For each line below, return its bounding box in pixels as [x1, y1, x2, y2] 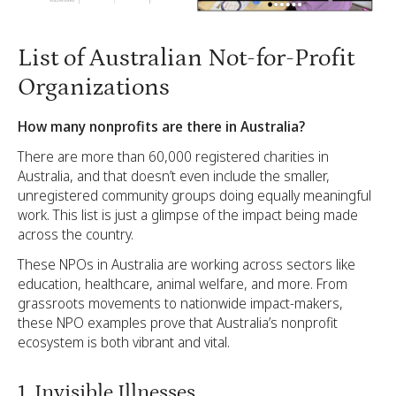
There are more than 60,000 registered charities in [18, 146, 329, 166]
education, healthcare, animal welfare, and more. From [18, 273, 347, 293]
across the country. [18, 224, 133, 244]
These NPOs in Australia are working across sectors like [18, 254, 355, 274]
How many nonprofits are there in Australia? [18, 116, 305, 136]
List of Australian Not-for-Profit [18, 43, 354, 72]
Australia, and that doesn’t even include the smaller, [18, 165, 330, 186]
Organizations [18, 72, 170, 102]
